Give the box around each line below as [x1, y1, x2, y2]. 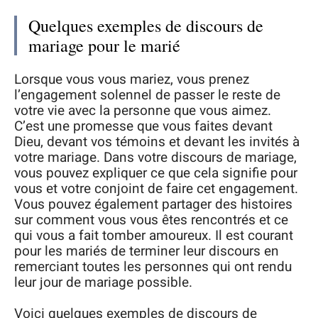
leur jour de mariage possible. [14, 272, 192, 292]
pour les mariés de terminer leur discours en [14, 241, 279, 261]
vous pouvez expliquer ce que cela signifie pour [14, 163, 297, 183]
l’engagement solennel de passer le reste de [14, 84, 280, 105]
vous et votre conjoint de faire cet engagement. [14, 178, 298, 199]
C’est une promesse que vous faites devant [14, 116, 273, 136]
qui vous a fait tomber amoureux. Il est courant [14, 225, 293, 246]
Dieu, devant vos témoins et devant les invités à [14, 131, 300, 152]
